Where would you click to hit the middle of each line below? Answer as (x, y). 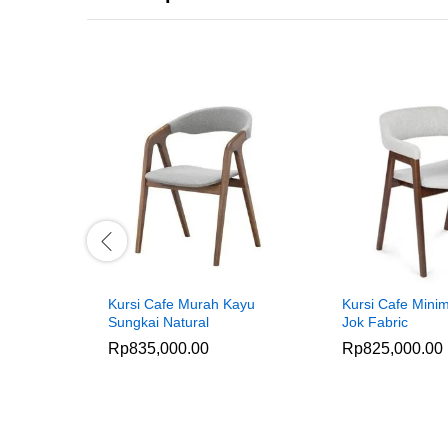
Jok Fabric (375, 321)
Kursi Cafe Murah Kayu (181, 303)
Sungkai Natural (158, 321)
